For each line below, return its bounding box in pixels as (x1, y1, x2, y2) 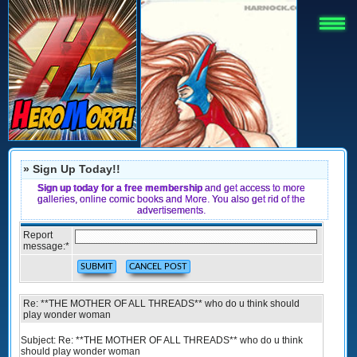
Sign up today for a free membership (37, 182, 202, 194)
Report (23, 229, 53, 241)
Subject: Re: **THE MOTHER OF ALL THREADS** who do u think (21, 335, 303, 346)
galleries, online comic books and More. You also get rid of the (37, 194, 305, 205)
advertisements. (137, 205, 206, 216)
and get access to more (202, 182, 305, 194)
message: (23, 241, 65, 252)
